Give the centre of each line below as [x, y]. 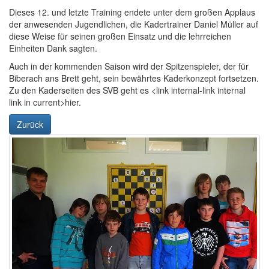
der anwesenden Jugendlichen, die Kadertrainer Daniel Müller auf [134, 24]
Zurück [30, 124]
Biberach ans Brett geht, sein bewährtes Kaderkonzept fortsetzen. [134, 78]
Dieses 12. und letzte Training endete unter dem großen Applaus [132, 12]
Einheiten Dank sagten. [53, 48]
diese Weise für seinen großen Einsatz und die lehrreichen [121, 36]
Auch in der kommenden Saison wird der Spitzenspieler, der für [129, 66]
